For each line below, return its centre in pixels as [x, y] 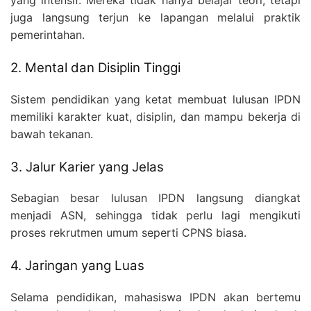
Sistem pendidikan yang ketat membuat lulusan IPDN [155, 99]
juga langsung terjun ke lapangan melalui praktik [155, 17]
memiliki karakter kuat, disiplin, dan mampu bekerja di [155, 116]
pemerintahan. [48, 34]
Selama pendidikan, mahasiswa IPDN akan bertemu [155, 297]
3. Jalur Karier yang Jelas [87, 167]
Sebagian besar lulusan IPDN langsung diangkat [155, 198]
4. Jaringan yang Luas [77, 266]
